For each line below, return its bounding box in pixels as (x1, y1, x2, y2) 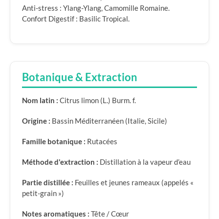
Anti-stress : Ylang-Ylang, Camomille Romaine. (22, 3, 170, 12)
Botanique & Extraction (22, 71, 137, 84)
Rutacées (86, 137, 117, 146)
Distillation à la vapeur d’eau (98, 157, 191, 166)
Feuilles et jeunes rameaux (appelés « (73, 178, 194, 187)
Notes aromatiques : (22, 209, 89, 218)
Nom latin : (22, 96, 58, 105)
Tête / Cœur (89, 209, 129, 218)
